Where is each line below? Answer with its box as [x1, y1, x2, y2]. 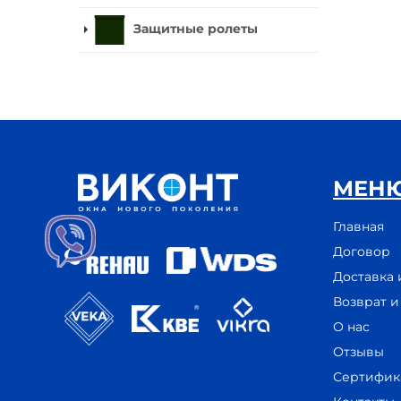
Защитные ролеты [133, 21, 258, 36]
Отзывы [333, 344, 384, 361]
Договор [333, 243, 390, 260]
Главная [333, 218, 384, 235]
